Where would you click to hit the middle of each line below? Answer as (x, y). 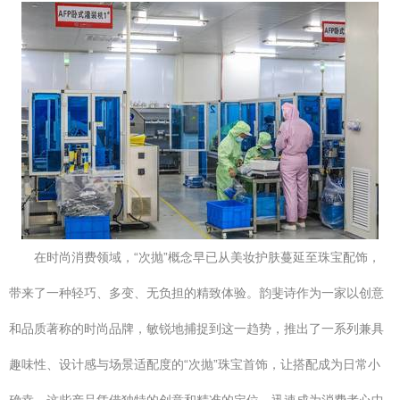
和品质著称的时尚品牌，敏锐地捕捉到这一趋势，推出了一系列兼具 (196, 329)
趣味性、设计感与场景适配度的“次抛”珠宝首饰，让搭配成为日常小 (195, 364)
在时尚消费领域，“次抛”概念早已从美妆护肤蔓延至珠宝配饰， (207, 257)
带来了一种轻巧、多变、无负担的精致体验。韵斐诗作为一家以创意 (196, 293)
